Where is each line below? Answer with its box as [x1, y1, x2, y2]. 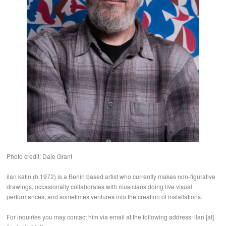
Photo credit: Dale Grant [7, 152, 73, 161]
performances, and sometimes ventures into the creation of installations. [7, 192, 203, 201]
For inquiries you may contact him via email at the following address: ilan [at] [7, 212, 214, 221]
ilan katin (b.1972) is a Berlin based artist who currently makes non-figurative [7, 172, 216, 181]
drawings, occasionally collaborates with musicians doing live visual [7, 182, 193, 191]
